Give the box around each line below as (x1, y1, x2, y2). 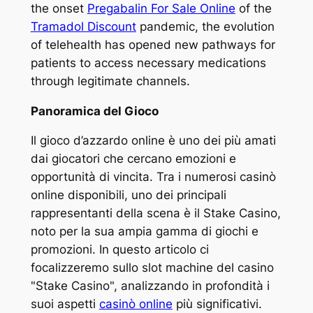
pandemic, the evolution (136, 19, 275, 34)
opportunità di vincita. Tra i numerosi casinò (30, 170, 276, 184)
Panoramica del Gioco (30, 103, 159, 118)
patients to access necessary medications (30, 55, 266, 70)
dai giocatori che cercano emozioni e (30, 152, 236, 166)
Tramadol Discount (30, 19, 136, 34)
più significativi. (172, 297, 262, 312)
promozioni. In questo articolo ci (30, 242, 209, 257)
